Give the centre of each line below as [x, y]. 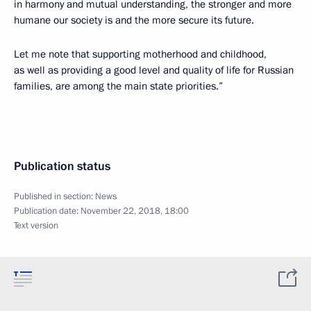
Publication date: [47, 211]
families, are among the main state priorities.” [118, 86]
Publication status [62, 166]
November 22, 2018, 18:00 [135, 211]
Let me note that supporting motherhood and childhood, [140, 54]
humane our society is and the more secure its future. [134, 20]
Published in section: [54, 196]
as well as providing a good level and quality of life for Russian [154, 70]
